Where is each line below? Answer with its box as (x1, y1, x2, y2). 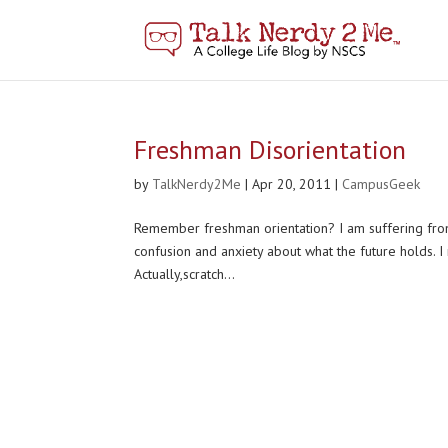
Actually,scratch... (134, 265, 236, 283)
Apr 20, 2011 (252, 175, 332, 193)
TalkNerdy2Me (152, 175, 242, 193)
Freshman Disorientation (134, 133, 407, 166)
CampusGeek (342, 175, 421, 193)
